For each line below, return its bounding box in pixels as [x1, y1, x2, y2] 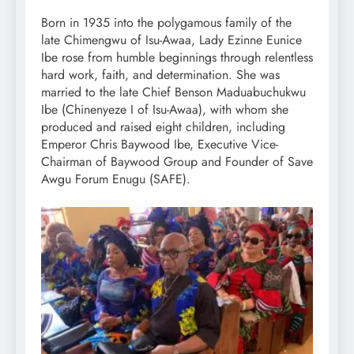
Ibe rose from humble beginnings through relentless [41, 48, 313, 67]
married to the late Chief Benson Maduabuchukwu [41, 83, 306, 102]
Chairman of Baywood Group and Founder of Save [41, 153, 313, 171]
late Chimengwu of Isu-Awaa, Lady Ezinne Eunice [41, 31, 302, 50]
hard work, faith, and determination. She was [41, 66, 280, 85]
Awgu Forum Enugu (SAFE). [41, 170, 190, 189]
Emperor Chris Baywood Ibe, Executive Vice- [41, 135, 278, 154]
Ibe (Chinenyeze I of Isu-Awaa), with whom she [41, 100, 288, 119]
